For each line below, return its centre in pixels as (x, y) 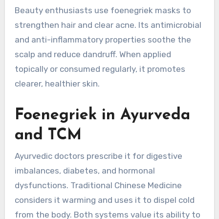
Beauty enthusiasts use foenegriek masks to (103, 10)
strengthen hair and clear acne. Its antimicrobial (108, 25)
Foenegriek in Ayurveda (102, 115)
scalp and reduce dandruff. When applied (93, 54)
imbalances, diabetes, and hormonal (85, 171)
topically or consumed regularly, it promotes (100, 69)
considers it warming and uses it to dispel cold (104, 200)
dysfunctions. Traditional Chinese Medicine (98, 186)
